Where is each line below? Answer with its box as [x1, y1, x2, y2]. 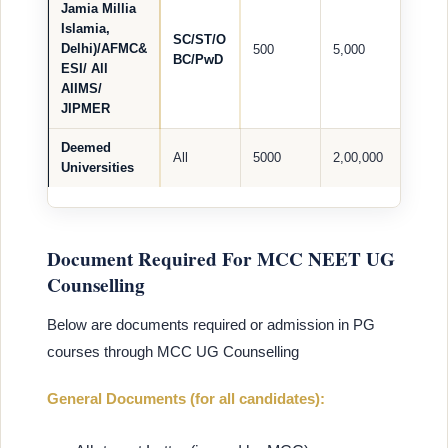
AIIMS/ [61, 81, 102, 97]
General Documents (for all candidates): [47, 390, 325, 408]
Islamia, [61, 21, 110, 37]
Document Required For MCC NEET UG [47, 245, 395, 274]
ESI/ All [61, 61, 108, 77]
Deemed [61, 140, 111, 156]
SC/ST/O [173, 32, 226, 48]
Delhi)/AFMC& [61, 41, 147, 57]
